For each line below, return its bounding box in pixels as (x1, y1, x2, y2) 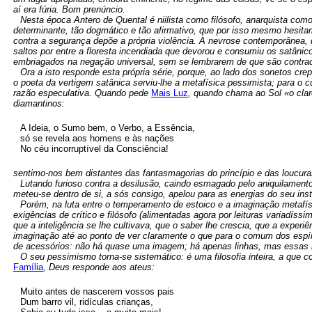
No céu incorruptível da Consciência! (20, 143, 169, 154)
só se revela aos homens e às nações (20, 133, 174, 143)
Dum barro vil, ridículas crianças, (20, 297, 153, 307)
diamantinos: (13, 98, 65, 109)
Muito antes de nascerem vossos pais (20, 286, 174, 297)
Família (13, 262, 43, 272)
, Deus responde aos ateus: (43, 262, 155, 272)
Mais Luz (151, 88, 188, 98)
